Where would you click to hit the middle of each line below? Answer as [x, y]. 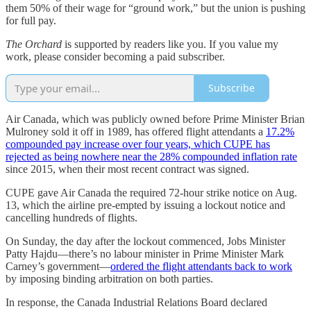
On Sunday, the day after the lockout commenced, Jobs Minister [145, 241]
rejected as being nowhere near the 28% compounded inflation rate [151, 156]
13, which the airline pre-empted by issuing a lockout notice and [145, 205]
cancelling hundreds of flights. [72, 217]
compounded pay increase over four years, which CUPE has [138, 144]
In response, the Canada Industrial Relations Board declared [136, 302]
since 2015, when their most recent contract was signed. [127, 169]
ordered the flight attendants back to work [201, 266]
